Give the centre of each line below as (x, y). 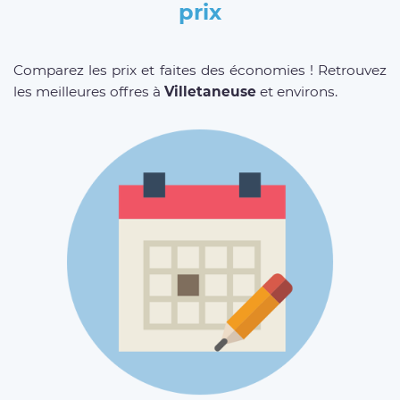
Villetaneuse (210, 92)
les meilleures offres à (89, 92)
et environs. (297, 92)
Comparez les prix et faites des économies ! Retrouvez (200, 71)
